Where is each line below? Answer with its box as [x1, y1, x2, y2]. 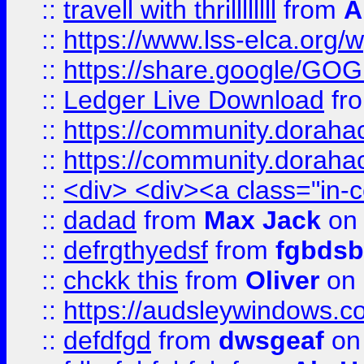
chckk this [63, 266, 178, 295]
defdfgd [63, 326, 151, 355]
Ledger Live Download [63, 85, 324, 115]
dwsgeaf [219, 326, 324, 355]
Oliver [245, 266, 327, 295]
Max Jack [204, 206, 321, 235]
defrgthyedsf [63, 236, 208, 265]
